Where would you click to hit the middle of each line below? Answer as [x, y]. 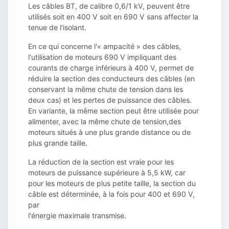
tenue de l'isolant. [57, 27]
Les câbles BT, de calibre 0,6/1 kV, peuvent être [109, 6]
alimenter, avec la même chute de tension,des [105, 121]
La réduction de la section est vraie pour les [101, 162]
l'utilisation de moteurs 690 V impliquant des [102, 57]
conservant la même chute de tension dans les [106, 89]
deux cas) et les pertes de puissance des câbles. [110, 100]
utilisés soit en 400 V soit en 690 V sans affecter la [113, 16]
